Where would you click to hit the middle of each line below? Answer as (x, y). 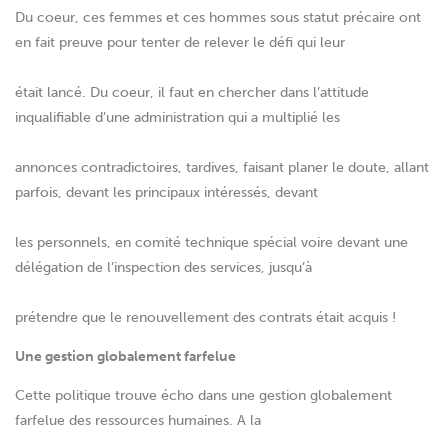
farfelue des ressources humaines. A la (138, 421)
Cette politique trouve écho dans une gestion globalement (203, 396)
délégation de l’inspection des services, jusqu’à (163, 268)
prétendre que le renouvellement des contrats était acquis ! (205, 318)
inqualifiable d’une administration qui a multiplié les (177, 118)
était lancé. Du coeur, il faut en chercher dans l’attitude (192, 93)
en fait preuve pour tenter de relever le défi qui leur (180, 43)
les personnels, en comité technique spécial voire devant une (211, 243)
